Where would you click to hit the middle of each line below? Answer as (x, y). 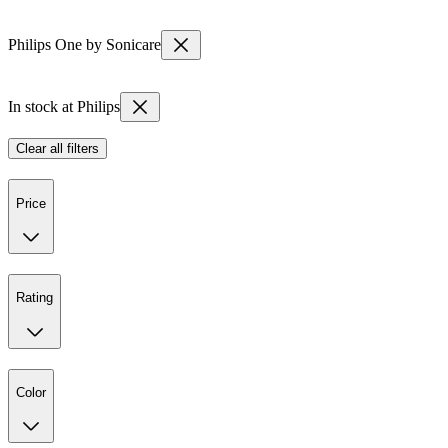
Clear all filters (57, 149)
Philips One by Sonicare (84, 45)
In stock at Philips (64, 107)
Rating (34, 298)
